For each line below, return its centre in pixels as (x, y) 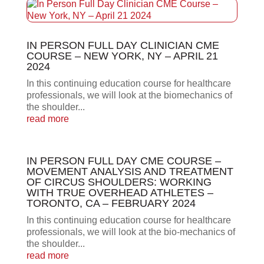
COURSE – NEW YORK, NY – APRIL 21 (122, 56)
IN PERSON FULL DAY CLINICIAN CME (123, 46)
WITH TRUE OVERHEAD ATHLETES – (120, 193)
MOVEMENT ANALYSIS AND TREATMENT (130, 172)
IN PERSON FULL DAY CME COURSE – (123, 161)
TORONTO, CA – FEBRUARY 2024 (111, 204)
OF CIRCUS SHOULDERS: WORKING (119, 182)
